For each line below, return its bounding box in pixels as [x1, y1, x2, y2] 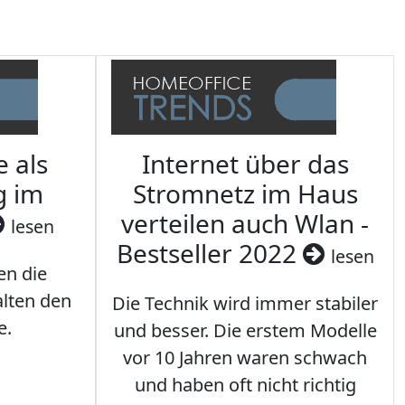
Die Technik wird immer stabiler [112, 291, 378, 316]
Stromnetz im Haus [132, 176, 358, 212]
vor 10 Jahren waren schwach [123, 345, 367, 371]
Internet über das [141, 146, 349, 182]
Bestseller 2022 [116, 236, 303, 271]
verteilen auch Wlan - [121, 206, 369, 241]
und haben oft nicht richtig [134, 372, 356, 398]
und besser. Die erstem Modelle [113, 318, 377, 344]
